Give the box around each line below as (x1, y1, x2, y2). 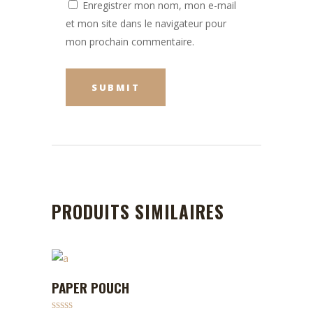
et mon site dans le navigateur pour (66, 17, 226, 30)
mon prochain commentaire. (66, 35, 194, 48)
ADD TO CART (130, 279, 199, 291)
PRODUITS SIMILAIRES (52, 198, 224, 224)
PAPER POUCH (52, 277, 129, 297)
